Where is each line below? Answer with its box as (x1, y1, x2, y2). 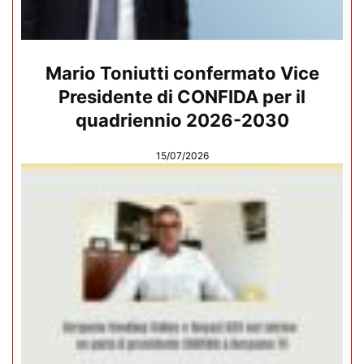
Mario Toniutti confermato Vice (45, 63, 319, 84)
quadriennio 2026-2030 (75, 110, 289, 132)
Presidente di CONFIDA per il (58, 86, 305, 108)
